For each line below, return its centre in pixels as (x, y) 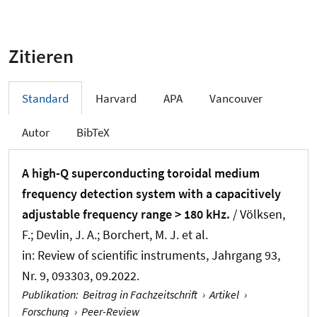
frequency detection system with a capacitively (151, 193)
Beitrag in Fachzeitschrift (140, 294)
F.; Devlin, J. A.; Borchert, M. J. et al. (115, 234)
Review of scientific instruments (122, 255)
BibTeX (93, 133)
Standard (45, 99)
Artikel (225, 294)
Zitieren (41, 56)
